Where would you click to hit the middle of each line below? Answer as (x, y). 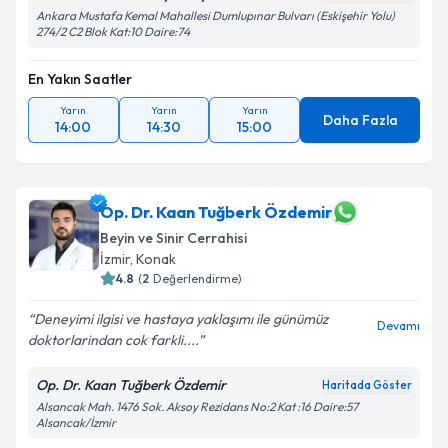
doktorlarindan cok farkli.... (113, 340)
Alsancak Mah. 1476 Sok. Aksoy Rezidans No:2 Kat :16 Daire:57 (197, 406)
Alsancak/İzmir (76, 422)
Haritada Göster (367, 385)
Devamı (398, 325)
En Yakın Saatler (80, 79)
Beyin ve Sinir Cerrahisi (173, 238)
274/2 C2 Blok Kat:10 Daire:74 (113, 31)
